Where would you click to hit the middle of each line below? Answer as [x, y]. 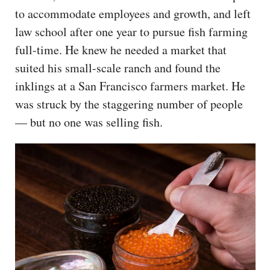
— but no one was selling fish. [89, 122]
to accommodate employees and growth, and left [133, 14]
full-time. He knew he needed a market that [121, 50]
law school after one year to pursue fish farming [131, 32]
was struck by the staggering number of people [129, 104]
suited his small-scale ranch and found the [118, 68]
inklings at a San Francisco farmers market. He [130, 86]
